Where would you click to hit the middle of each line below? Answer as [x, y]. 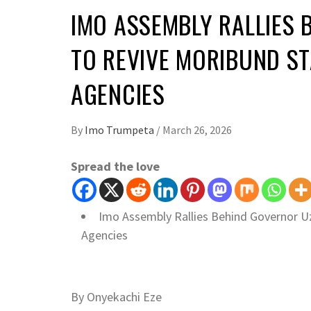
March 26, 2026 [197, 130]
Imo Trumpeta [120, 130]
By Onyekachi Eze [116, 297]
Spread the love [115, 166]
